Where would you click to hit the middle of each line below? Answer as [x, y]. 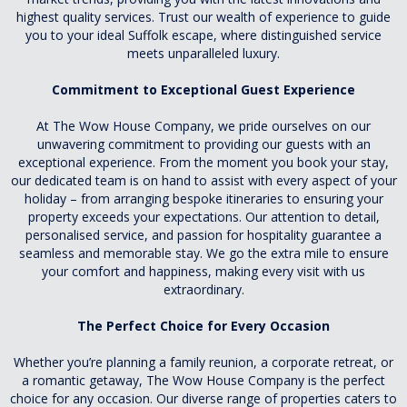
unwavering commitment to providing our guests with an [203, 144]
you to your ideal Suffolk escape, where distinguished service [203, 35]
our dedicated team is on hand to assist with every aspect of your [203, 180]
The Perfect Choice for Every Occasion [203, 326]
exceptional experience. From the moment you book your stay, [203, 162]
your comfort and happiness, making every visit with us [203, 271]
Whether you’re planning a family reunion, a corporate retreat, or [203, 362]
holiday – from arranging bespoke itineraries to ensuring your [203, 199]
